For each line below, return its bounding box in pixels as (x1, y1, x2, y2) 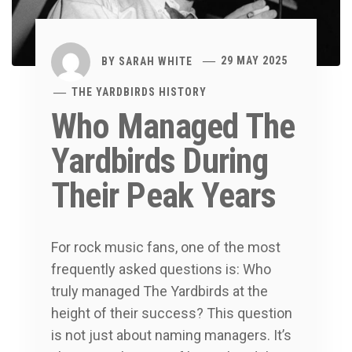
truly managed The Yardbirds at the (51, 282, 268, 299)
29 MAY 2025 (221, 54, 288, 68)
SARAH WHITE (119, 54, 192, 68)
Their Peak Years (51, 174, 276, 216)
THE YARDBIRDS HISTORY (71, 85, 207, 98)
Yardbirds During (51, 140, 268, 181)
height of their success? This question (51, 304, 292, 321)
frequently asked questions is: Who (51, 260, 271, 277)
